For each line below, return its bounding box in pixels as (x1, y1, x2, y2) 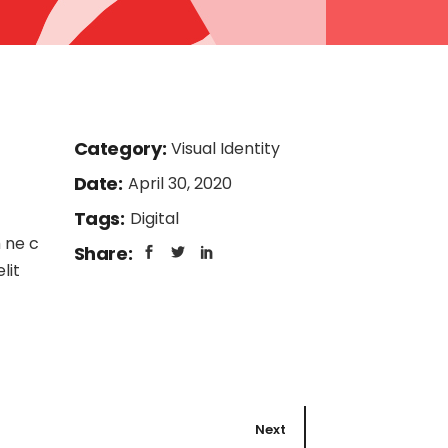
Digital (129, 207, 179, 230)
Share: (73, 241, 133, 266)
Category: (73, 136, 167, 161)
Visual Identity (171, 137, 281, 160)
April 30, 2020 (127, 172, 232, 195)
